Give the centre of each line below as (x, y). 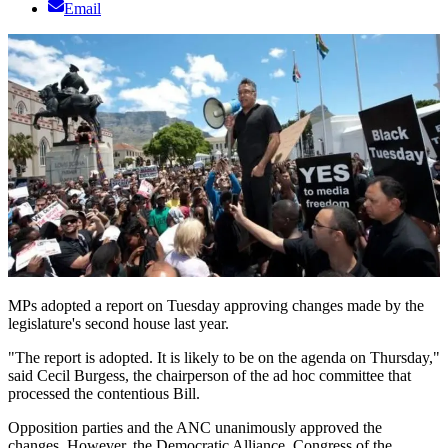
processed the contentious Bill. (104, 394)
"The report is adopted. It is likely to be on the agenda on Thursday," (224, 358)
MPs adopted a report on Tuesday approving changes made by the (216, 306)
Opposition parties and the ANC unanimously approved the (195, 428)
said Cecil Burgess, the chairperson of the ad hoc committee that (209, 376)
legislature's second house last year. (118, 324)
